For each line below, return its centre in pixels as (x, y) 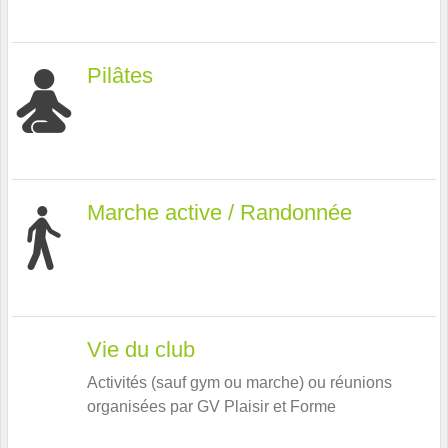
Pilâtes (119, 75)
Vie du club (140, 349)
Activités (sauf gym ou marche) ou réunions (239, 382)
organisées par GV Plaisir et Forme (211, 406)
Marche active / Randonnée (219, 212)
